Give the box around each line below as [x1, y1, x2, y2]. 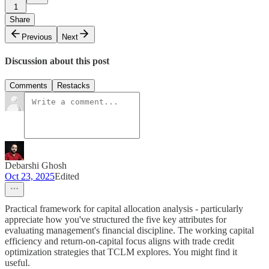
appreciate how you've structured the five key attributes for [5, 214, 226, 225]
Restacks [57, 81, 90, 91]
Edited [55, 171, 79, 182]
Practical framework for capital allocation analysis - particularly [5, 204, 243, 214]
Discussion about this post [5, 55, 109, 66]
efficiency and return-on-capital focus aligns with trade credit [5, 236, 234, 247]
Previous [22, 32, 52, 41]
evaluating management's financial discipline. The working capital [5, 225, 254, 236]
